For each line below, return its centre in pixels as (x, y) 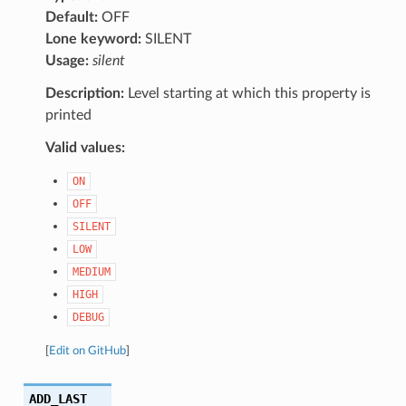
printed (68, 115)
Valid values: (85, 147)
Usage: (67, 60)
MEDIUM (91, 271)
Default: (71, 17)
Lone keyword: (93, 39)
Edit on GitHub (87, 350)
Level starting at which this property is (247, 93)
